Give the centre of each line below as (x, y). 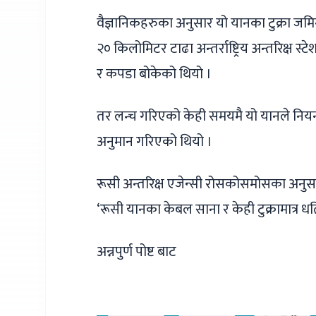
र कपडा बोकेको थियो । (154, 74)
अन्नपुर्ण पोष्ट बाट (136, 252)
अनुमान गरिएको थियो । (154, 142)
